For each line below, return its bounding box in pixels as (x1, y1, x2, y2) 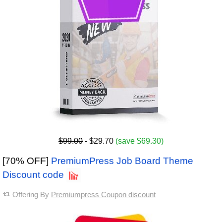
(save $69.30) (115, 137, 164, 146)
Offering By (12, 190, 51, 199)
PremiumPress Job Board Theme (51, 156, 193, 166)
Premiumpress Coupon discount (51, 190, 156, 199)
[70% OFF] (2, 156, 51, 166)
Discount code (2, 169, 64, 180)
